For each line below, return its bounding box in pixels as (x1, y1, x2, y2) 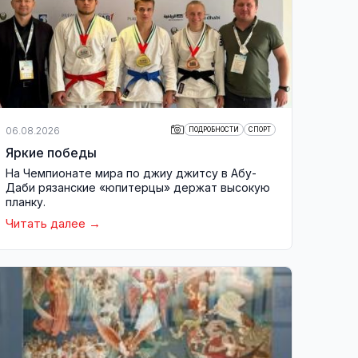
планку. (6, 195, 46, 209)
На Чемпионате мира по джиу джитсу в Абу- (6, 166, 257, 180)
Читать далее (6, 216, 86, 231)
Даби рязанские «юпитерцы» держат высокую (6, 181, 270, 194)
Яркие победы (6, 145, 97, 161)
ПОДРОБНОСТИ (189, 125, 239, 133)
